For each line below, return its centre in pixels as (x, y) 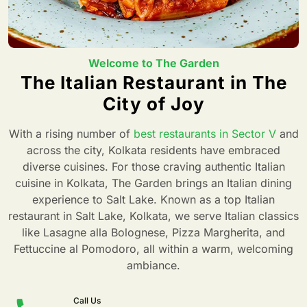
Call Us (87, 300)
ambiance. (153, 266)
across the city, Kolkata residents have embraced (153, 150)
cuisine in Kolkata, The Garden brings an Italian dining (153, 183)
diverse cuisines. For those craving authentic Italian (153, 167)
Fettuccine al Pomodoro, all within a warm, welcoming (153, 249)
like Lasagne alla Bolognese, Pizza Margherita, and (153, 233)
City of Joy (153, 104)
